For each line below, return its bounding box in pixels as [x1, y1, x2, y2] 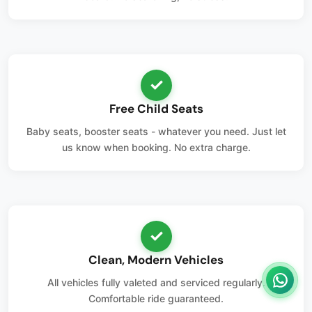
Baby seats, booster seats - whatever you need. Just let [26, 125, 286, 137]
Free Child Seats [109, 100, 203, 116]
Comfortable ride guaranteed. [88, 292, 224, 304]
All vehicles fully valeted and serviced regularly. [47, 276, 265, 288]
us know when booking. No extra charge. [61, 141, 251, 153]
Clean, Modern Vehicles [88, 251, 224, 267]
